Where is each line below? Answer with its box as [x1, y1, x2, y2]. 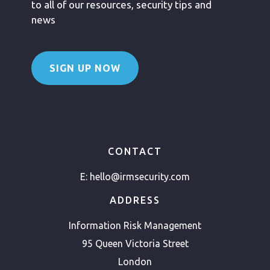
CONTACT [108, 146, 162, 157]
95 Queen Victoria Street [81, 238, 189, 249]
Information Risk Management [69, 220, 201, 231]
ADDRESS [110, 195, 160, 206]
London [118, 256, 152, 267]
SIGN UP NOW [49, 63, 121, 74]
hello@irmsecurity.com [90, 171, 190, 182]
